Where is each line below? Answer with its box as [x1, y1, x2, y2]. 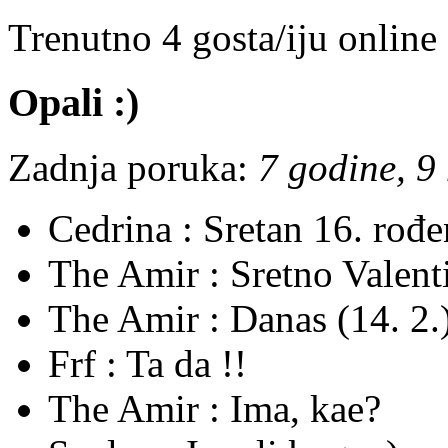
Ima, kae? [230, 386, 381, 430]
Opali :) [8, 79, 139, 125]
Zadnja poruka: [8, 145, 248, 189]
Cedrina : [48, 206, 203, 250]
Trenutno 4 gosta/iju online [8, 16, 437, 60]
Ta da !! [126, 341, 247, 385]
